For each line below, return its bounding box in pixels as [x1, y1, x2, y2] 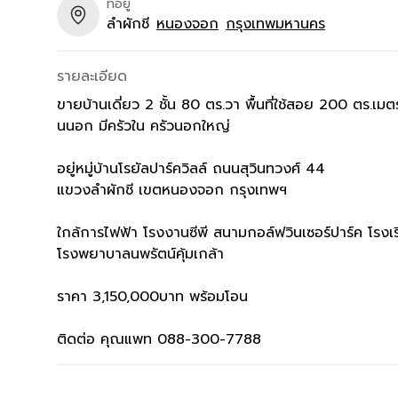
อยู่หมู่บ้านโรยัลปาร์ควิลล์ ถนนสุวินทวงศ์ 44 [57, 157, 325, 179]
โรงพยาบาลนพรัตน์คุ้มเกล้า [57, 243, 224, 265]
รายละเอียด [57, 65, 127, 87]
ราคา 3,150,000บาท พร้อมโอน [57, 285, 248, 307]
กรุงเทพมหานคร [226, 13, 325, 35]
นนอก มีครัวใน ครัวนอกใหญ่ [57, 115, 230, 137]
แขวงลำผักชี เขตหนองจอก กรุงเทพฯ [57, 179, 287, 201]
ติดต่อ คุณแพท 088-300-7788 [57, 328, 261, 350]
